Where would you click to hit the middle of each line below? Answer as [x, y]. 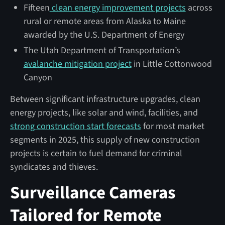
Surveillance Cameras [92, 193]
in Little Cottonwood [172, 64]
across [199, 8]
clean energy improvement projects [118, 8]
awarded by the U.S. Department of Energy [104, 35]
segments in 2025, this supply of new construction [105, 140]
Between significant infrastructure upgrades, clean [105, 99]
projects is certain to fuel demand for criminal [96, 153]
